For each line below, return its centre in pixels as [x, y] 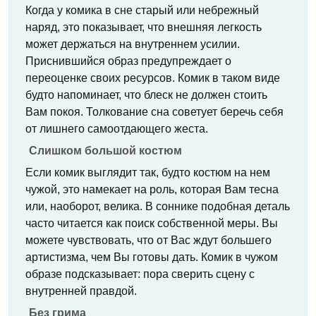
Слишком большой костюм [105, 151]
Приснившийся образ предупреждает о [128, 61]
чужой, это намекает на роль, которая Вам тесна [152, 189]
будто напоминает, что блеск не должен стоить [146, 95]
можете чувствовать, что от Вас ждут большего [148, 240]
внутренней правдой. [81, 291]
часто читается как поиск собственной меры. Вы [152, 223]
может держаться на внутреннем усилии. [133, 44]
